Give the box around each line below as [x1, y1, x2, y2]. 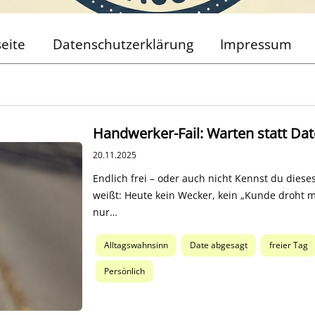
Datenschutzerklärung [52, 34, 193, 54]
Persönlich [103, 265, 145, 278]
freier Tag [269, 239, 308, 252]
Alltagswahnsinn [103, 239, 168, 252]
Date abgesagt [189, 239, 247, 252]
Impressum [220, 34, 292, 54]
